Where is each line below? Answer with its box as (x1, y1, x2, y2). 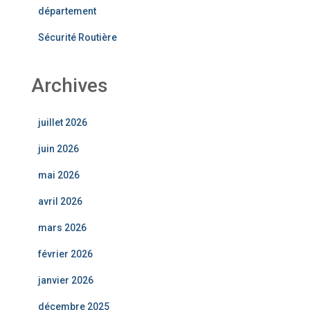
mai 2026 (38, 169, 80, 181)
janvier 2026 (38, 274, 93, 286)
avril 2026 (38, 195, 82, 207)
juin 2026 (38, 143, 79, 154)
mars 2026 (38, 221, 86, 233)
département (38, 5, 96, 17)
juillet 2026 (38, 116, 87, 128)
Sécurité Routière (38, 31, 117, 43)
